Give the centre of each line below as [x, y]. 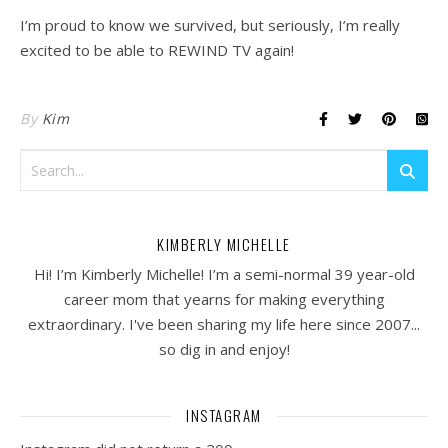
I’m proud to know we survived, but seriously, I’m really [210, 25]
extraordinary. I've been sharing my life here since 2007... [224, 324]
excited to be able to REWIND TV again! [157, 50]
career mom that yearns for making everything [224, 299]
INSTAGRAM [224, 415]
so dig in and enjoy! [224, 349]
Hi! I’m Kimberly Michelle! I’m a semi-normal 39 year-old [224, 274]
